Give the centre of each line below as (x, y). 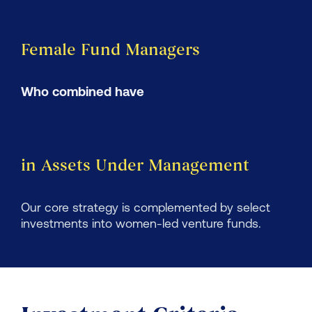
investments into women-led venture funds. (141, 225)
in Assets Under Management (135, 165)
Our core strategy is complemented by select (146, 209)
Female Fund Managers (110, 50)
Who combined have (83, 93)
